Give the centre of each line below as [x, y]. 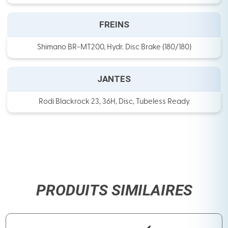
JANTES [114, 79]
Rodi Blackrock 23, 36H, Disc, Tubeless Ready [114, 102]
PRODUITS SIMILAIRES [114, 190]
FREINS [114, 24]
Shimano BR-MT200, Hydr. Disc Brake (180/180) [114, 47]
